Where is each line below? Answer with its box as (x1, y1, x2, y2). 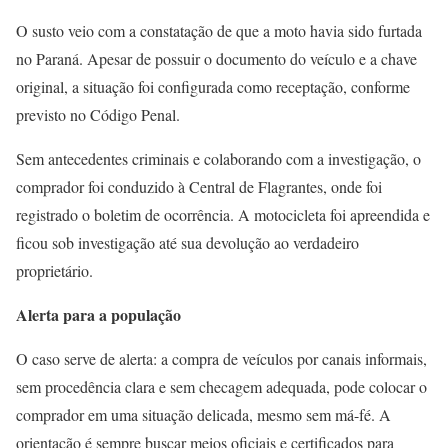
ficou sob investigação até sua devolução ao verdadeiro (16, 232, 359, 253)
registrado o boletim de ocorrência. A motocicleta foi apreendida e (16, 204, 430, 225)
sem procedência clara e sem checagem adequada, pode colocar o (16, 376, 427, 397)
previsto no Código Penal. (16, 104, 180, 125)
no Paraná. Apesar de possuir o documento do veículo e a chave (16, 48, 417, 69)
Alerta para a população (16, 303, 181, 326)
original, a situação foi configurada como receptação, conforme (16, 76, 410, 97)
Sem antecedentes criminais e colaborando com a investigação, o (16, 148, 421, 169)
